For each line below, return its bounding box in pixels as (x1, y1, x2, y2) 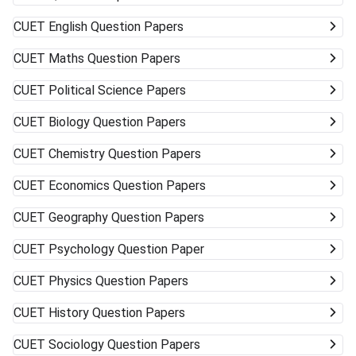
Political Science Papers (48, 82, 186, 98)
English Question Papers (48, 18, 184, 34)
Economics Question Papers (48, 177, 206, 193)
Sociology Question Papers (48, 336, 200, 352)
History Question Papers (48, 304, 185, 320)
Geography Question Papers (48, 209, 204, 225)
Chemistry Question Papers (48, 145, 201, 161)
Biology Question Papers (48, 114, 186, 130)
